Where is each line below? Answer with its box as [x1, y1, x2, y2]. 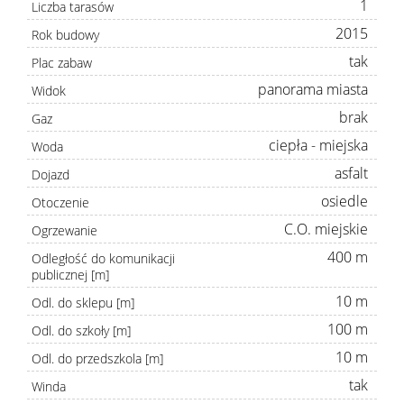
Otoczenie [32, 194, 89, 212]
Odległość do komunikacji [32, 250, 175, 268]
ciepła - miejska [269, 135, 368, 156]
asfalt [335, 163, 368, 184]
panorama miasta [258, 79, 368, 100]
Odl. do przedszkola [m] [32, 350, 163, 368]
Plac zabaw [32, 54, 92, 72]
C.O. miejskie [284, 219, 368, 240]
